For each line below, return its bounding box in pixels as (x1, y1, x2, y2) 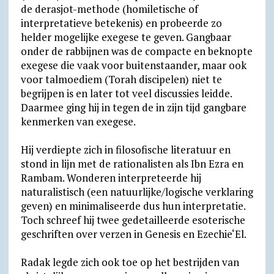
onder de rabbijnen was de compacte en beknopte (20, 44, 253, 58)
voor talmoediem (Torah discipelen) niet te (20, 72, 222, 86)
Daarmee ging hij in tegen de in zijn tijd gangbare (20, 100, 246, 114)
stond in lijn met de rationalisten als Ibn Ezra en (20, 157, 243, 171)
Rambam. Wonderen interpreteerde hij (20, 171, 201, 185)
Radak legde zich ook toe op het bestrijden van (20, 255, 239, 269)
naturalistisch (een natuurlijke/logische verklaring (20, 185, 253, 199)
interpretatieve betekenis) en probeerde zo (20, 16, 222, 30)
